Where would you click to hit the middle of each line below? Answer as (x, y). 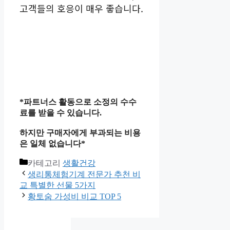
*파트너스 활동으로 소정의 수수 (78, 102)
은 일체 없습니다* (52, 143)
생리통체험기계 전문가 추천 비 (84, 174)
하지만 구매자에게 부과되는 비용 (80, 132)
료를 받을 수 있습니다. (61, 112)
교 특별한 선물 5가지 (57, 185)
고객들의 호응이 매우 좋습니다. (81, 8)
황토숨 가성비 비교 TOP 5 (74, 196)
